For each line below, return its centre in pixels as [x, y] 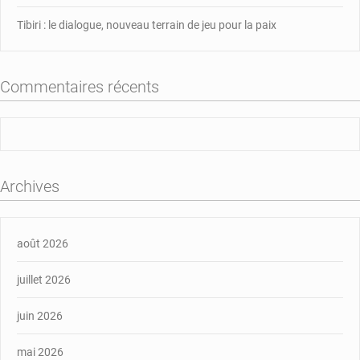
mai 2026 [40, 352]
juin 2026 [40, 315]
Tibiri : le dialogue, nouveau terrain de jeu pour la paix [147, 25]
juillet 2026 [44, 279]
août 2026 [43, 243]
